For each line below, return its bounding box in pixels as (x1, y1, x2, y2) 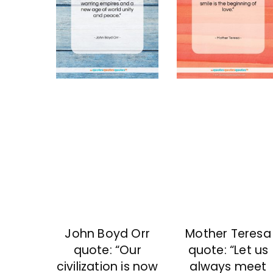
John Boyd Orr (65, 225, 150, 242)
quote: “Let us (188, 241, 269, 258)
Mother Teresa (185, 225, 271, 242)
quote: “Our (73, 241, 141, 258)
